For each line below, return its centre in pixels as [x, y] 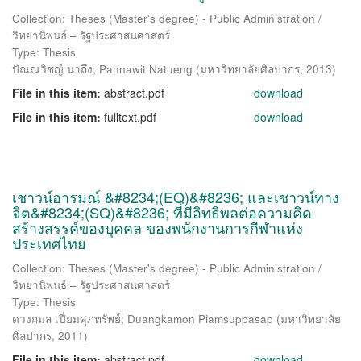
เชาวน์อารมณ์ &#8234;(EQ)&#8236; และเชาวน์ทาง [176, 197]
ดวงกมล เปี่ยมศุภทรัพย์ [66, 319]
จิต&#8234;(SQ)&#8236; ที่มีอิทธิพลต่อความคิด [162, 212]
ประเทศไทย [49, 243]
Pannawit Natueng [146, 69]
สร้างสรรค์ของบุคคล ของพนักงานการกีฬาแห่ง [158, 227]
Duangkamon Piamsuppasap [200, 319]
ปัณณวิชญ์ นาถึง [52, 69]
